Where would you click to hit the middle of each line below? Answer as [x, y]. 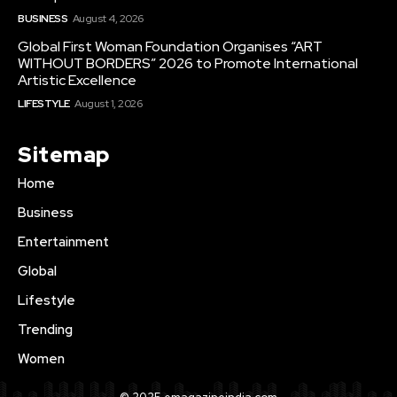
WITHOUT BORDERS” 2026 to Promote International [188, 64]
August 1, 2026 [108, 104]
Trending [45, 330]
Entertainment [63, 242]
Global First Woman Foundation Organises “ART [170, 47]
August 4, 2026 [108, 19]
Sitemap [64, 155]
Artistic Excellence [77, 81]
